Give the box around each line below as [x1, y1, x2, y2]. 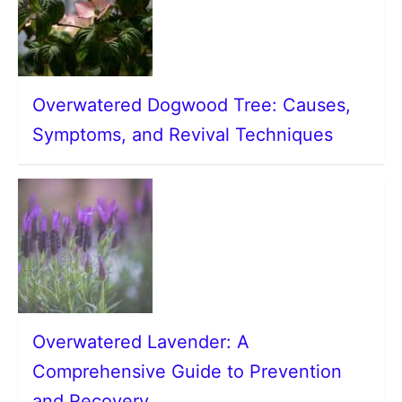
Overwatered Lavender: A [32, 331, 249, 353]
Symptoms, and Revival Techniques [32, 124, 333, 145]
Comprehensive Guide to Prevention [32, 361, 342, 382]
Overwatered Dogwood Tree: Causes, [32, 94, 351, 116]
